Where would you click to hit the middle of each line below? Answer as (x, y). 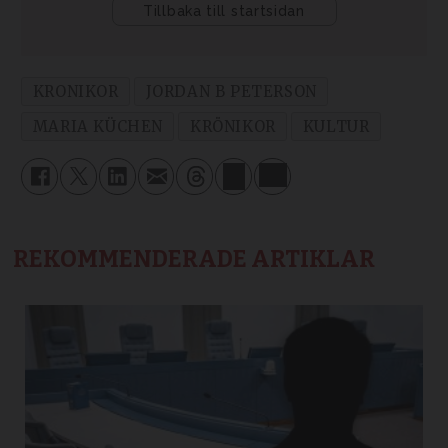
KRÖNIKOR (232, 126)
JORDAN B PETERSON (231, 91)
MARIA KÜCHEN (97, 126)
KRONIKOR (75, 91)
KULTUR (336, 126)
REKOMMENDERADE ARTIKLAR (194, 259)
